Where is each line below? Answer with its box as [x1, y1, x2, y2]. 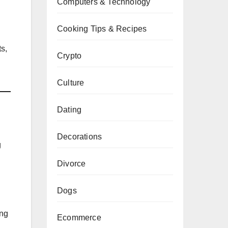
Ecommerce [57, 213, 101, 222]
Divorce [57, 159, 86, 168]
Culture [57, 78, 84, 87]
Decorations [57, 132, 102, 141]
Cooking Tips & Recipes [57, 24, 147, 33]
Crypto [57, 51, 82, 60]
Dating [57, 105, 82, 114]
